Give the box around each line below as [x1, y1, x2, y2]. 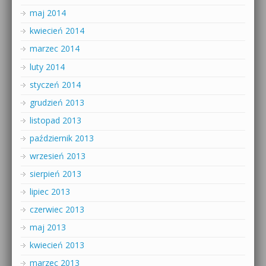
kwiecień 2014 [30, 25, 84, 37]
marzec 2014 [30, 43, 80, 55]
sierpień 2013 [30, 167, 81, 179]
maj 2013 [30, 221, 66, 233]
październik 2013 [30, 132, 94, 144]
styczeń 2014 [30, 78, 81, 90]
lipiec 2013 [30, 185, 70, 197]
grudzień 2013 [30, 96, 84, 108]
